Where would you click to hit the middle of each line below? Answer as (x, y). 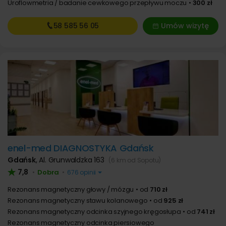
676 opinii (82, 172)
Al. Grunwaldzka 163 (73, 160)
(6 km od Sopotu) (135, 160)
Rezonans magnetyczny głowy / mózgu (71, 189)
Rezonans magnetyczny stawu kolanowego (78, 201)
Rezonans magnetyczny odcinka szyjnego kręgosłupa (94, 212)
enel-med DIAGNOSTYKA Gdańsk (81, 148)
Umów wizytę (185, 26)
